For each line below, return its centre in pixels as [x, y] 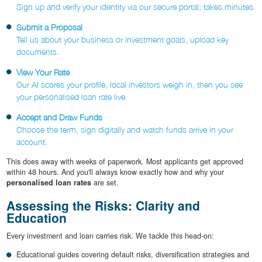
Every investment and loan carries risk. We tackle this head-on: [110, 235]
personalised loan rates [49, 183]
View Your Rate [43, 73]
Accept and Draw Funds [59, 118]
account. [32, 142]
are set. [105, 183]
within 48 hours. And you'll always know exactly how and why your [115, 172]
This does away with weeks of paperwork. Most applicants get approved [125, 162]
